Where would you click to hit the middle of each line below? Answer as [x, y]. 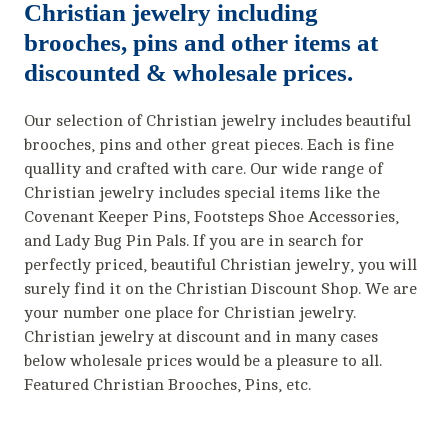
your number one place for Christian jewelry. [190, 312]
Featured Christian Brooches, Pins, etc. [168, 384]
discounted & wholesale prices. [189, 72]
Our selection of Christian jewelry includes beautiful [218, 120]
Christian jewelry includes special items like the [202, 192]
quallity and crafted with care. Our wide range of [204, 168]
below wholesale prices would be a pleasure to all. [203, 360]
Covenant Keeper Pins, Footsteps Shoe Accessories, [212, 216]
